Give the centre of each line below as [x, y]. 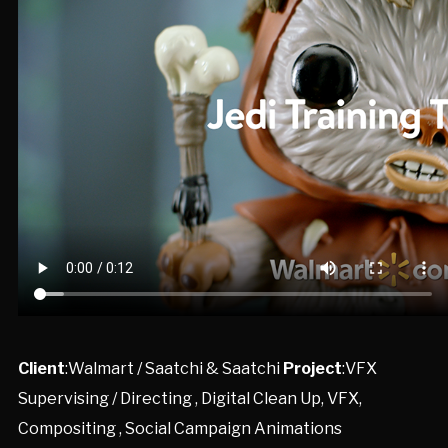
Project [312, 368]
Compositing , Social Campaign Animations [179, 428]
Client [41, 368]
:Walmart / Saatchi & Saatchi [173, 368]
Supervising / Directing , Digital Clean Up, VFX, [189, 398]
